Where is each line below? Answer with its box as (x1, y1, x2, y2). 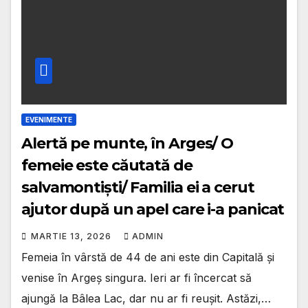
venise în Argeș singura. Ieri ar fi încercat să (21, 270, 252, 285)
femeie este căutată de (21, 155, 192, 175)
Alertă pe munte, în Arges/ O (21, 133, 234, 153)
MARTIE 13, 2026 (31, 230, 114, 241)
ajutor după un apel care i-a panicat (21, 199, 285, 219)
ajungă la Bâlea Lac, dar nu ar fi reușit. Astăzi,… (21, 291, 271, 305)
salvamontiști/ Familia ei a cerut (21, 177, 254, 197)
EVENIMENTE (25, 115, 72, 124)
